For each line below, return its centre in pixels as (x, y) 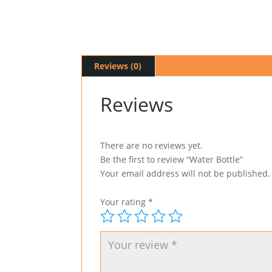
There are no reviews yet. (152, 145)
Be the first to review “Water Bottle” (172, 159)
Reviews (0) (118, 66)
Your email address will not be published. (185, 173)
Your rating (124, 202)
